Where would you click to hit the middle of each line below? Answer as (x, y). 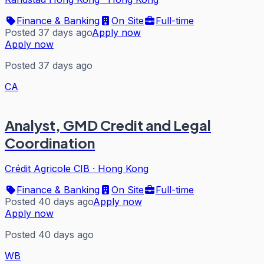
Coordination (50, 142)
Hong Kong (123, 169)
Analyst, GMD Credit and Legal (108, 125)
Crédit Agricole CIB (47, 169)
